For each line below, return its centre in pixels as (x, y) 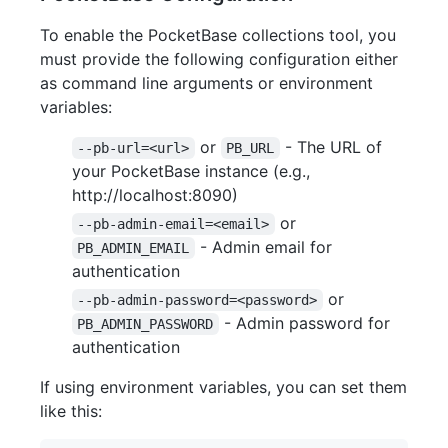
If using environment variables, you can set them (223, 387)
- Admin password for (306, 323)
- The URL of (333, 147)
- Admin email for (265, 247)
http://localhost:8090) (155, 195)
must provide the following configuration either (219, 59)
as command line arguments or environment (206, 83)
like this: (71, 411)
